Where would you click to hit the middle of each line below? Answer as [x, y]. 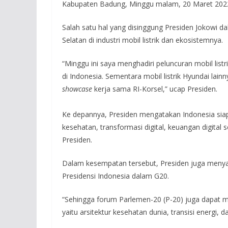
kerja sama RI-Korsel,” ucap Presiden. [155, 89]
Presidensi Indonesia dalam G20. [116, 176]
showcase [77, 89]
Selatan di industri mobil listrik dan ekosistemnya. [142, 40]
